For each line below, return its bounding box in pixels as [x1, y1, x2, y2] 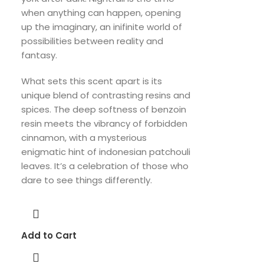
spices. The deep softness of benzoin [21, 103, 187, 115]
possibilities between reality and [21, 35, 164, 47]
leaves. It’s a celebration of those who [21, 160, 189, 172]
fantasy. [21, 49, 58, 61]
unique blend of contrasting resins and [21, 89, 191, 101]
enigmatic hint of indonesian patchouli [21, 146, 191, 158]
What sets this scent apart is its [21, 75, 163, 87]
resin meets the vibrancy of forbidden [21, 117, 188, 130]
